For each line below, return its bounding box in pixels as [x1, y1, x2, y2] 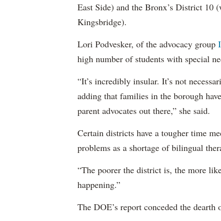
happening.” [77, 179, 120, 190]
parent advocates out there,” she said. [77, 105, 210, 116]
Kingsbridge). [77, 16, 127, 28]
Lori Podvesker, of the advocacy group [77, 38, 218, 50]
